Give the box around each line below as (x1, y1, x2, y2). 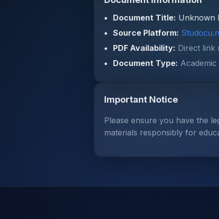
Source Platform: (113, 28, 179, 38)
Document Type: (113, 58, 178, 68)
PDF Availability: (113, 43, 175, 53)
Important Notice (104, 94, 178, 105)
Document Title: (113, 13, 176, 22)
